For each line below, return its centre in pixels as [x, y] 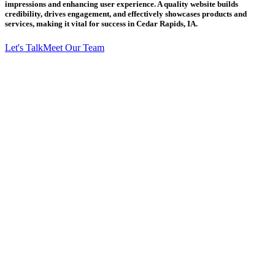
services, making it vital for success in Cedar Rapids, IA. [101, 24]
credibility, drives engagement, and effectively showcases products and [126, 14]
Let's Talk [24, 48]
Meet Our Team [74, 48]
